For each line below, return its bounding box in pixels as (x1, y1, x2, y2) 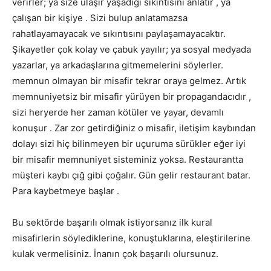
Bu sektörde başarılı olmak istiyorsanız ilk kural (12, 216, 212, 228)
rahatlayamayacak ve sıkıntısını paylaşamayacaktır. (12, 27, 226, 39)
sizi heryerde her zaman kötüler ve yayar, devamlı (12, 106, 224, 118)
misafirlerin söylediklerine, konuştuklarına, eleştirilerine (12, 232, 250, 244)
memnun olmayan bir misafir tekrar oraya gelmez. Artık (12, 74, 246, 87)
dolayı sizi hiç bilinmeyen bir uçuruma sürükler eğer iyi (12, 137, 246, 149)
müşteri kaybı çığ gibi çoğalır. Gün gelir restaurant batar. (12, 169, 250, 181)
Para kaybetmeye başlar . (12, 184, 119, 197)
